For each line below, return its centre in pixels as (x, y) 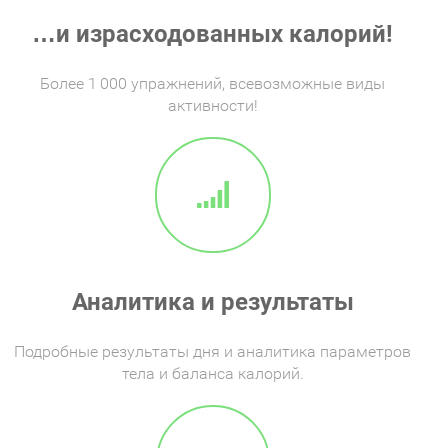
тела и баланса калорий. (212, 373)
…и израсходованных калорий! (213, 34)
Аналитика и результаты (212, 302)
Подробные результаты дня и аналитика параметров (213, 351)
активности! (212, 105)
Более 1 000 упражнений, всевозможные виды (213, 83)
